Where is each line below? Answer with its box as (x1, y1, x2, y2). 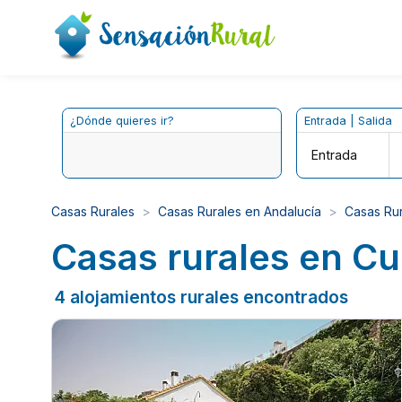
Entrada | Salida (303, 113, 392, 127)
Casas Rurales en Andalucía (158, 203, 321, 219)
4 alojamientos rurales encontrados (55, 285, 348, 308)
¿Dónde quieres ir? (70, 113, 175, 127)
